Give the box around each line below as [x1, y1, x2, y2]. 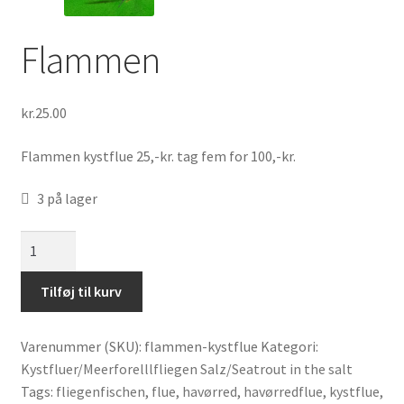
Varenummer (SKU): [20, 336, 144, 355]
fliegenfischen [55, 381, 145, 400]
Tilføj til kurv [41, 281, 123, 300]
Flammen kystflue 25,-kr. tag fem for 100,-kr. [20, 146, 296, 165]
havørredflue [243, 381, 323, 400]
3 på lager [37, 189, 98, 208]
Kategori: [260, 336, 318, 355]
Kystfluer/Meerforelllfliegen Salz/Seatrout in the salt [20, 359, 353, 378]
